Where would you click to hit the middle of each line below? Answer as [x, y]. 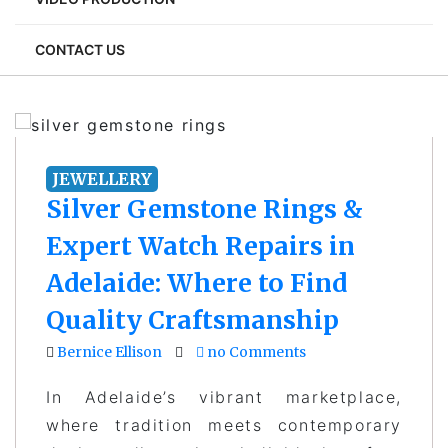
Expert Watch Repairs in [200, 245]
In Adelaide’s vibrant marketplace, [224, 396]
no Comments [255, 351]
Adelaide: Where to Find [196, 282]
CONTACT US [80, 49]
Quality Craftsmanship [192, 319]
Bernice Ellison [109, 351]
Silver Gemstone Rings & [204, 208]
